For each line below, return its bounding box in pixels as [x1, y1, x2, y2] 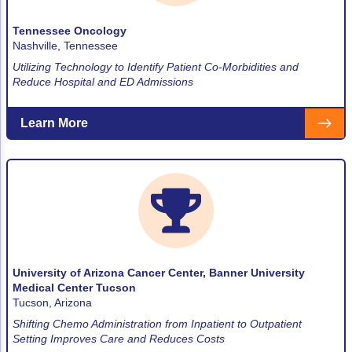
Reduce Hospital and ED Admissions [13, 75, 193, 88]
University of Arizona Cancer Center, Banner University [13, 266, 305, 279]
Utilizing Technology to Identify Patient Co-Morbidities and [13, 60, 299, 73]
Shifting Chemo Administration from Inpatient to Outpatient [13, 317, 302, 330]
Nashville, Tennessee [13, 38, 118, 52]
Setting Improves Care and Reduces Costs [13, 332, 225, 345]
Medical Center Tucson [13, 280, 136, 294]
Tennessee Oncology [13, 24, 126, 37]
